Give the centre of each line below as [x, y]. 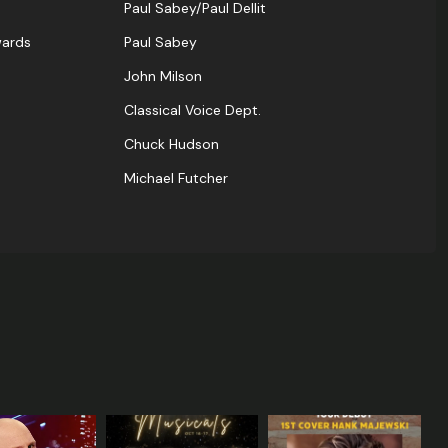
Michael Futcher [176, 178]
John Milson [163, 76]
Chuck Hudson [171, 144]
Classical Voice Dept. [192, 110]
